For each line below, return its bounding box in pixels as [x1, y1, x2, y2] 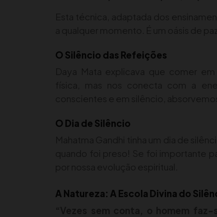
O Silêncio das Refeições [55, 49, 167, 61]
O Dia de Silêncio [55, 118, 131, 129]
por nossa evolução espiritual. [55, 161, 178, 173]
